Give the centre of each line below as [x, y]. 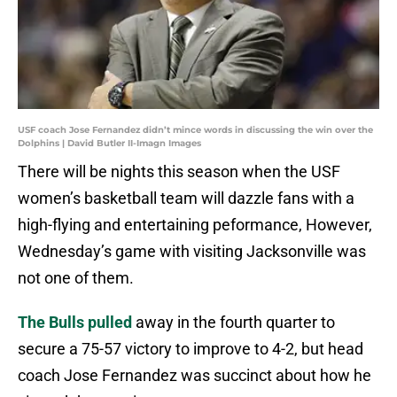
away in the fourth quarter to [235, 323]
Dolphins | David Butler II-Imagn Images [109, 144]
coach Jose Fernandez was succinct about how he [195, 376]
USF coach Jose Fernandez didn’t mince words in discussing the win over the [195, 130]
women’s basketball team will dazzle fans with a [186, 198]
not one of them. [76, 278]
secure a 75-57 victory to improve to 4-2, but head [191, 349]
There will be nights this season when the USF [179, 172]
